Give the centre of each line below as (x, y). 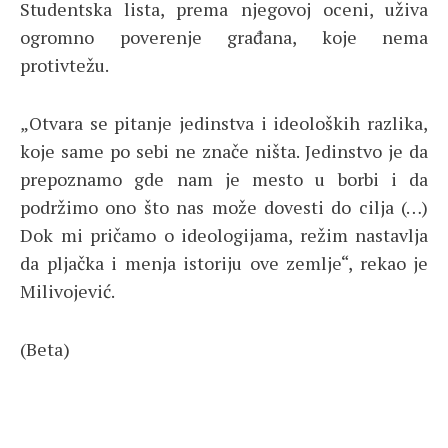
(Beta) (45, 349)
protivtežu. (64, 65)
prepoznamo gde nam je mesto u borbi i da (224, 179)
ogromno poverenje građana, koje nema (224, 37)
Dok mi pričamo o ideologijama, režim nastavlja (224, 235)
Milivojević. (67, 291)
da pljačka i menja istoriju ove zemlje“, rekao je (224, 263)
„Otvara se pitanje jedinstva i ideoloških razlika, (224, 123)
